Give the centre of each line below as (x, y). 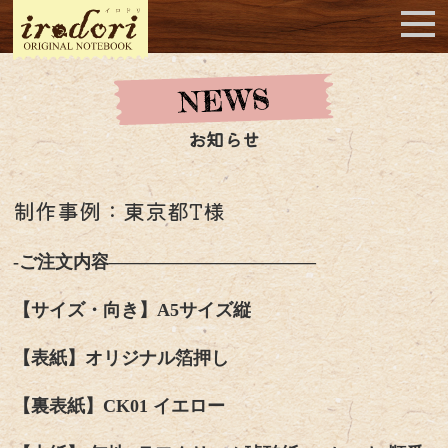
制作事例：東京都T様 (119, 210)
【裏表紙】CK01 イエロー (119, 406)
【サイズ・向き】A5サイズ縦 (132, 310)
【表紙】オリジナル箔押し (121, 358)
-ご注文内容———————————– (165, 262)
